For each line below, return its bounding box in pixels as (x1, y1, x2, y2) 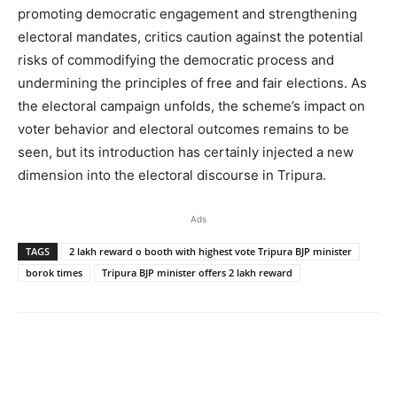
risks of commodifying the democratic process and (18, 51, 334, 68)
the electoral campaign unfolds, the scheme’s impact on (18, 97, 365, 114)
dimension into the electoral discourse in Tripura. (18, 166, 326, 183)
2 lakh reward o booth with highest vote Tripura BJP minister (69, 244, 352, 258)
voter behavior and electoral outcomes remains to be (18, 120, 349, 137)
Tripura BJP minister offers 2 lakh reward (102, 265, 292, 279)
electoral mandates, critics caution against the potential (18, 27, 363, 45)
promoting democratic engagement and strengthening (18, 4, 357, 22)
